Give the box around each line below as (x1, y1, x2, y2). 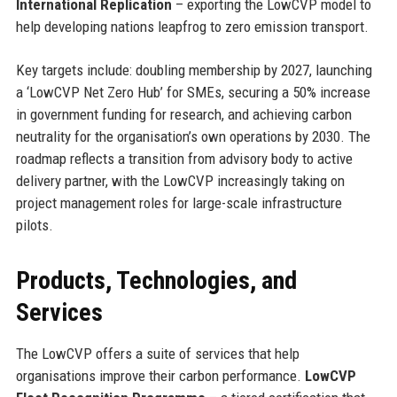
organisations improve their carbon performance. (15, 366, 305, 385)
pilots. (15, 215, 53, 234)
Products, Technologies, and (15, 265, 297, 295)
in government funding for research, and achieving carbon (15, 105, 352, 123)
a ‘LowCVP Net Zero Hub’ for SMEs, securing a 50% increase (15, 82, 370, 101)
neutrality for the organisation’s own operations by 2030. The (15, 127, 370, 145)
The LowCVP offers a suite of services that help (15, 344, 300, 362)
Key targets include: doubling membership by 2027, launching (15, 60, 372, 79)
